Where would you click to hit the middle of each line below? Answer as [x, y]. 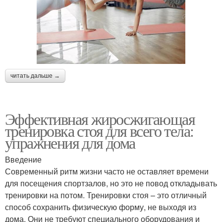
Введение [23, 160]
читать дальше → [35, 76]
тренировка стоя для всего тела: [99, 131]
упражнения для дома [70, 143]
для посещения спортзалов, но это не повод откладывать [111, 183]
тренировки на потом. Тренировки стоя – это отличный [106, 195]
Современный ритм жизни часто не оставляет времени [107, 171]
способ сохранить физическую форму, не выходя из [101, 207]
